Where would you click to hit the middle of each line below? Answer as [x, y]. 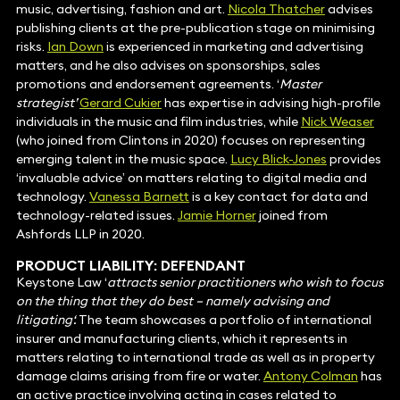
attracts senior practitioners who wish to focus [245, 283]
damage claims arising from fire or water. [139, 376]
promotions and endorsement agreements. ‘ [147, 84]
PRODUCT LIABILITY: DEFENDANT [130, 266]
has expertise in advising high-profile [271, 103]
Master [300, 84]
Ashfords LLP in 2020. [80, 234]
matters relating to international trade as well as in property [195, 358]
